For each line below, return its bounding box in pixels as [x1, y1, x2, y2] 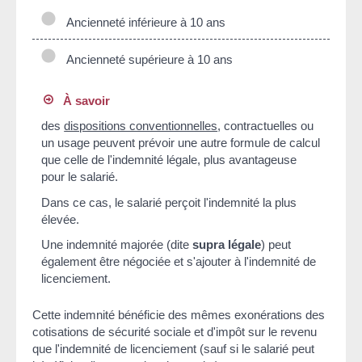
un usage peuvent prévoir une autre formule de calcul [41, 136, 321, 150]
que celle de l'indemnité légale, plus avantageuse [41, 153, 297, 167]
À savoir [53, 93, 111, 107]
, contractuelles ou [217, 119, 314, 133]
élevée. [41, 212, 80, 226]
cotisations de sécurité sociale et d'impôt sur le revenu [32, 325, 317, 339]
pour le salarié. [41, 170, 119, 184]
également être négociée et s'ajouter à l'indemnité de [41, 255, 317, 269]
